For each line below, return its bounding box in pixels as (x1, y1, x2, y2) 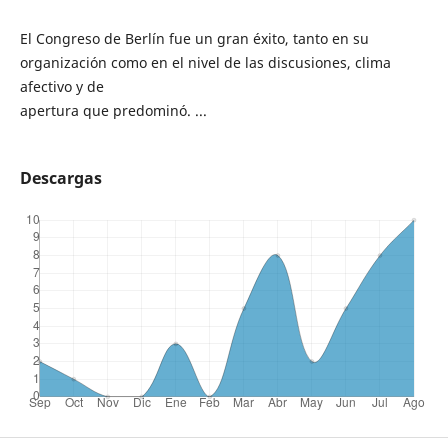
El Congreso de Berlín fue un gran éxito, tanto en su (19, 28, 369, 48)
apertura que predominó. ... (19, 100, 207, 120)
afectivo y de (19, 76, 104, 96)
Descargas (19, 167, 102, 190)
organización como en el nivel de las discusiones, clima (19, 52, 391, 72)
